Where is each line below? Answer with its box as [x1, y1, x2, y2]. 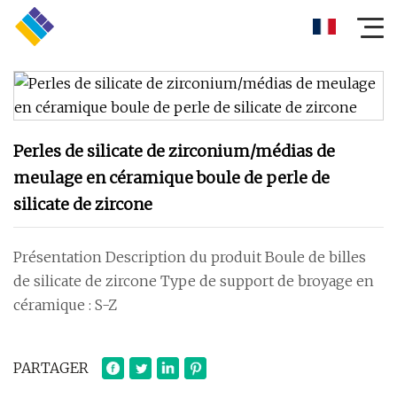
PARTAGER [13, 359, 89, 377]
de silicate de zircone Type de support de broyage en [13, 272, 374, 290]
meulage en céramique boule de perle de [13, 167, 330, 188]
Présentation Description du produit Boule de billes [13, 248, 366, 266]
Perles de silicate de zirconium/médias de [13, 141, 335, 161]
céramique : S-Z [13, 296, 119, 314]
